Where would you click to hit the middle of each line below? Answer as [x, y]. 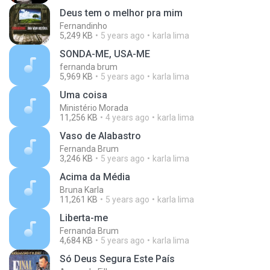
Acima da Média [95, 177]
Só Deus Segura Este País [117, 259]
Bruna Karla [82, 190]
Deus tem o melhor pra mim [121, 13]
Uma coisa [83, 95]
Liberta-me [84, 218]
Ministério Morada [94, 108]
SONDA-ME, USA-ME [105, 54]
